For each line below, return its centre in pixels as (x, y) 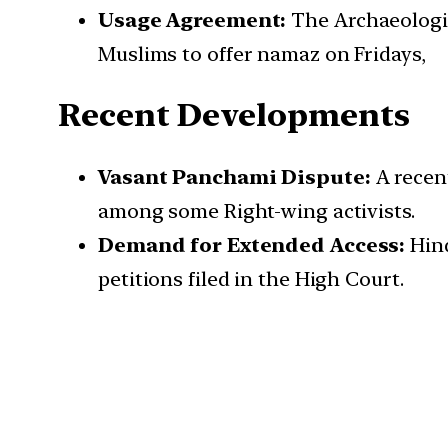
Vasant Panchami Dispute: (234, 176)
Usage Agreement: (192, 19)
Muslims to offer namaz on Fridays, (262, 53)
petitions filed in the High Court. (251, 278)
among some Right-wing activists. (256, 210)
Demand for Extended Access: (252, 244)
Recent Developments (234, 115)
